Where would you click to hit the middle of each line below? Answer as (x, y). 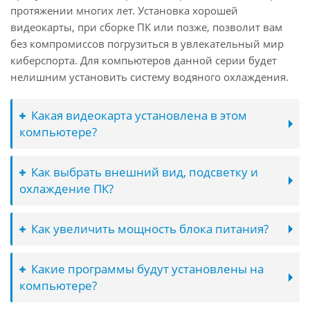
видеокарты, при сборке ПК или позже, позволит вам (146, 27)
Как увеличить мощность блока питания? (150, 229)
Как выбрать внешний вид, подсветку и (145, 172)
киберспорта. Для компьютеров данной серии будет (144, 60)
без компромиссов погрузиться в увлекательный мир (147, 44)
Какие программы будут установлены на (147, 269)
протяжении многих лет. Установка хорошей (124, 10)
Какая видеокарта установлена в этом (139, 115)
